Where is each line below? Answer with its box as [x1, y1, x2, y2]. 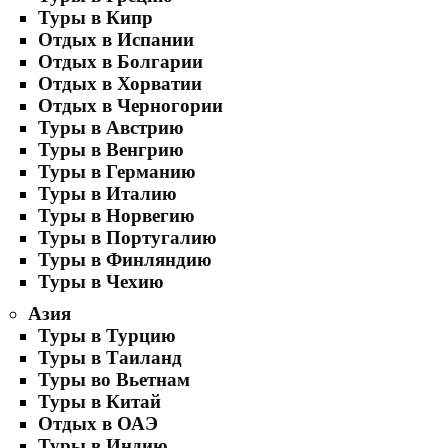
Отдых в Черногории [38, 95, 223, 116]
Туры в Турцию [38, 325, 176, 346]
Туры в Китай [38, 391, 161, 412]
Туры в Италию [38, 183, 177, 204]
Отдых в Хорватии [38, 73, 202, 94]
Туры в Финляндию [38, 249, 212, 270]
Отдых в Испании [38, 29, 194, 50]
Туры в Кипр [38, 7, 153, 28]
